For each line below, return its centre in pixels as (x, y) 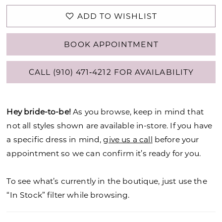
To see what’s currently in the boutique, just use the (107, 181)
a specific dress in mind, (55, 139)
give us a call (128, 139)
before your (176, 139)
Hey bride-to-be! (39, 111)
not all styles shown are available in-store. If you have (110, 125)
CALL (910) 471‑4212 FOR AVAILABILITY (111, 72)
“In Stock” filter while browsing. (68, 194)
